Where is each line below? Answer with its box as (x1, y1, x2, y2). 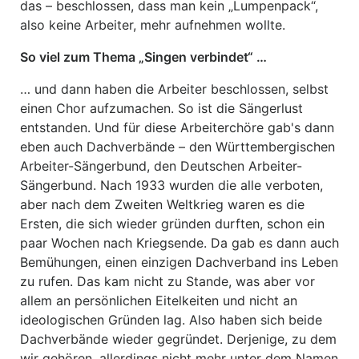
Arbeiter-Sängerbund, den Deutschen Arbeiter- (20, 158, 302, 174)
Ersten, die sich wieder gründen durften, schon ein (20, 216, 325, 232)
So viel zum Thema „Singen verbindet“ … (20, 49, 267, 65)
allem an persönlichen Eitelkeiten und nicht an (20, 292, 297, 309)
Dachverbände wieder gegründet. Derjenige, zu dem (20, 331, 337, 347)
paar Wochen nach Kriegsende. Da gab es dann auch (20, 235, 339, 251)
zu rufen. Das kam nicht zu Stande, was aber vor (20, 273, 315, 289)
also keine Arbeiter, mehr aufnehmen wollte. (20, 17, 285, 33)
